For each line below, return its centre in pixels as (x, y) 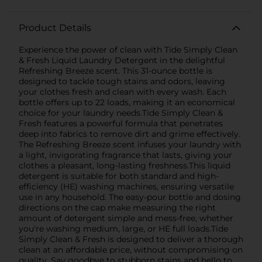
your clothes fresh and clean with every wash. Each (123, 92)
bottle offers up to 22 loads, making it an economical (127, 102)
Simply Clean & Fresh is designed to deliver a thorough (131, 239)
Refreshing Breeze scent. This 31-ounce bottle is (116, 70)
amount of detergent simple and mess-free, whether (126, 218)
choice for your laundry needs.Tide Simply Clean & (121, 113)
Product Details (55, 27)
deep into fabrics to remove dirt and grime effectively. (130, 134)
